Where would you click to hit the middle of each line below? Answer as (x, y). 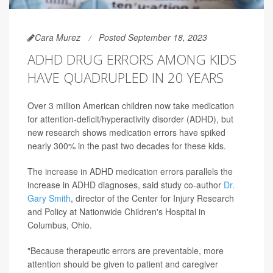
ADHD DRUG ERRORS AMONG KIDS (132, 59)
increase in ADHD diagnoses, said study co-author (126, 184)
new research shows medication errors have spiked (126, 132)
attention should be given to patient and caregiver (123, 264)
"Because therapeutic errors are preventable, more (126, 250)
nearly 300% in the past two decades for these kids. (127, 145)
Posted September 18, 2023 (153, 37)
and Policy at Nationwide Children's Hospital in (116, 211)
